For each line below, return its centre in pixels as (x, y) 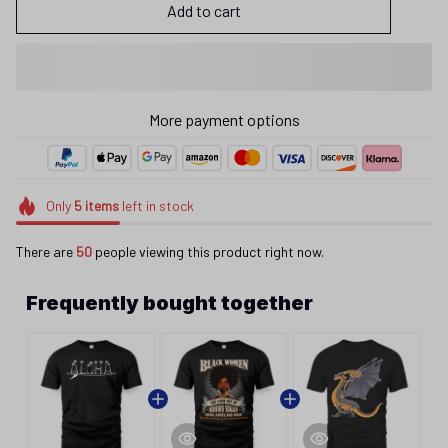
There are (46, 251)
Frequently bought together (169, 302)
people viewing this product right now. (208, 251)
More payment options (224, 119)
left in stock (156, 205)
